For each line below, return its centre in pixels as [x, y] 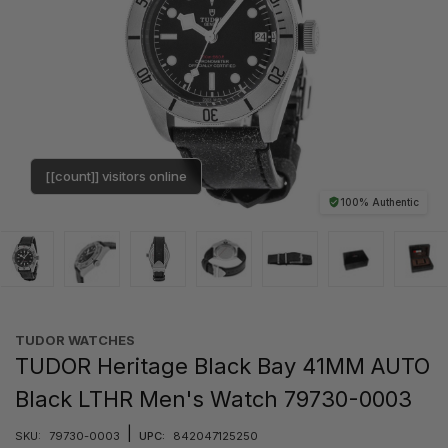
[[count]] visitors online [116, 175]
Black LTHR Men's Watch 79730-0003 [213, 398]
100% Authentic [379, 201]
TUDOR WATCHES [75, 339]
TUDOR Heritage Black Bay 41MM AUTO [222, 365]
